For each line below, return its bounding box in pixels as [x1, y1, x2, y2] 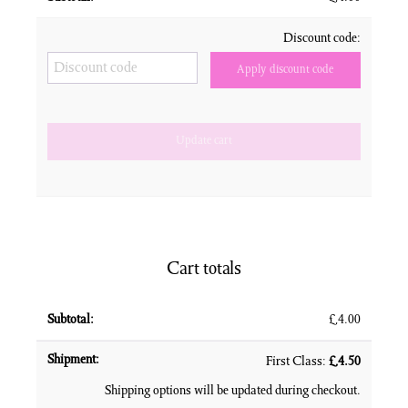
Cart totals [167, 260, 241, 281]
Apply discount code [237, 64, 334, 77]
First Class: [266, 355, 329, 371]
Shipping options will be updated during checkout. [105, 384, 361, 400]
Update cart [176, 135, 232, 148]
